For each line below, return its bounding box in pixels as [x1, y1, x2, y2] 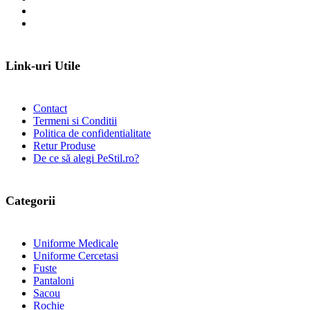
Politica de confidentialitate [33, 127, 151, 139]
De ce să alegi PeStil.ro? [33, 152, 139, 164]
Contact [33, 102, 67, 114]
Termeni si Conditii [33, 114, 117, 127]
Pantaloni [33, 274, 74, 286]
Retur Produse [33, 139, 95, 152]
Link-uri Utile [6, 58, 80, 73]
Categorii [6, 193, 55, 208]
